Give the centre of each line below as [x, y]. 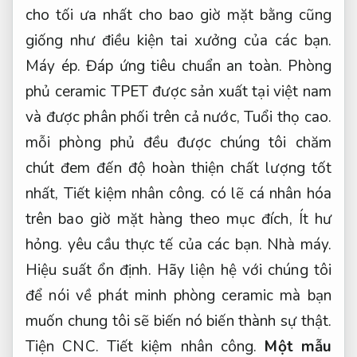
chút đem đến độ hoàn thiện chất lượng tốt [178, 169]
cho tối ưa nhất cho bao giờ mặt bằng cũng [178, 16]
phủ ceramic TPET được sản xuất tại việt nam [178, 92]
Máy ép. [53, 67]
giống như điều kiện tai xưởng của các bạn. [178, 41]
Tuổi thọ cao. [288, 118]
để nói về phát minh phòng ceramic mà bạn [178, 296]
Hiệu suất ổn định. [88, 271]
